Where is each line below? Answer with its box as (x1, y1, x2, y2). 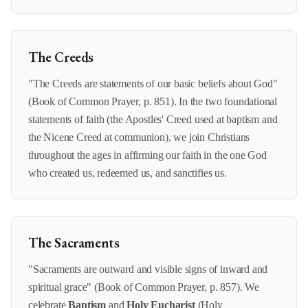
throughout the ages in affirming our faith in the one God (28, 149, 267, 161)
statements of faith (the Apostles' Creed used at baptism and (28, 113, 278, 125)
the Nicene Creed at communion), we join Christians (28, 131, 250, 143)
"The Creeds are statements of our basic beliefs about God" (28, 78, 278, 89)
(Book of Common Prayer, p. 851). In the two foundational (28, 96, 278, 107)
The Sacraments (28, 234, 120, 252)
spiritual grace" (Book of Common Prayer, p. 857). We (28, 281, 259, 293)
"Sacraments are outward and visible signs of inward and (28, 263, 268, 275)
